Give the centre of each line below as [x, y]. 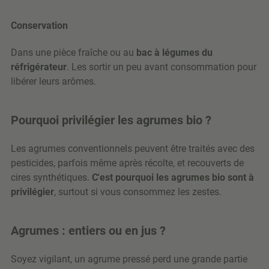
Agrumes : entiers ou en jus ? [88, 231]
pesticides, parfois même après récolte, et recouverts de [127, 163]
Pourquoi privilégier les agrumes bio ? [111, 120]
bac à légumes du [174, 53]
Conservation [39, 26]
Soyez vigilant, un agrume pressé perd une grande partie [129, 259]
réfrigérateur [39, 67]
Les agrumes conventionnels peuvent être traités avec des [133, 149]
